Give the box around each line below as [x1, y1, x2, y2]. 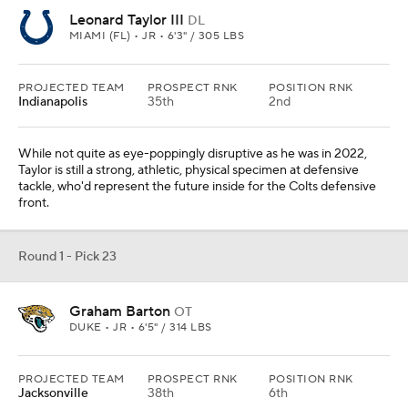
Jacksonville [18, 385, 88, 402]
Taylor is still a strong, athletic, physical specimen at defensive [18, 162, 359, 178]
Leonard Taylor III [69, 11, 184, 29]
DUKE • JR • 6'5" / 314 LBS [69, 321, 212, 334]
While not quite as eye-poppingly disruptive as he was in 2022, [18, 146, 367, 162]
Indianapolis [18, 94, 87, 110]
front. [18, 195, 49, 211]
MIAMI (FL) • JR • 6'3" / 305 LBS [69, 29, 245, 43]
